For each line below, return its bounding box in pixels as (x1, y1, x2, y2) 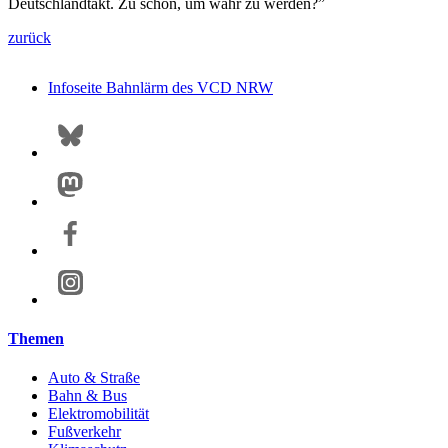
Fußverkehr (48, 423, 121, 441)
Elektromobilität (48, 405, 149, 423)
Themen (8, 329, 64, 347)
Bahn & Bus (48, 387, 127, 405)
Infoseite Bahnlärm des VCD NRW (48, 78, 273, 96)
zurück (8, 28, 51, 46)
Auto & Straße (48, 369, 140, 387)
